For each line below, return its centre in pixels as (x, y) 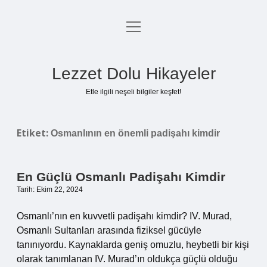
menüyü (143, 26)
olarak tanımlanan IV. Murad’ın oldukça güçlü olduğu (127, 259)
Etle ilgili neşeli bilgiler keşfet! (133, 92)
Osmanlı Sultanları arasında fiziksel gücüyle (109, 230)
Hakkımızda (133, 114)
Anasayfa (133, 28)
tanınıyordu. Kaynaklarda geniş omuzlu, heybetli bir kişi (133, 245)
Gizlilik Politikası (133, 57)
